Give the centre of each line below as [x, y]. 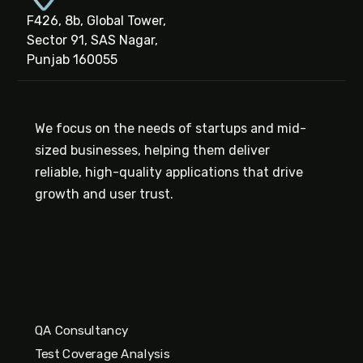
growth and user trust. [105, 194]
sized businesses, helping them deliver [152, 151]
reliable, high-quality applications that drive [169, 173]
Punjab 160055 [72, 60]
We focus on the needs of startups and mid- [170, 129]
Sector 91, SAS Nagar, [92, 41]
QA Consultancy [81, 330]
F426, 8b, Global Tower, [96, 21]
